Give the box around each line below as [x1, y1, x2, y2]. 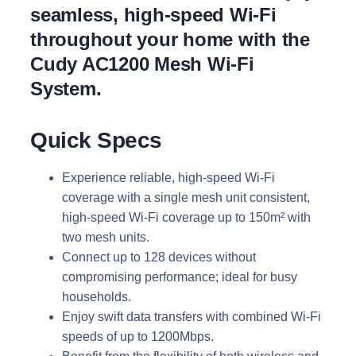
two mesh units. [62, 230, 149, 244]
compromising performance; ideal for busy [62, 269, 297, 284]
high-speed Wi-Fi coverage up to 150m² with [62, 210, 311, 224]
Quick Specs [30, 127, 162, 153]
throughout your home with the [30, 28, 310, 50]
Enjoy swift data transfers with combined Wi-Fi [62, 309, 321, 323]
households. [62, 289, 131, 304]
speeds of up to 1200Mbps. [62, 329, 214, 343]
